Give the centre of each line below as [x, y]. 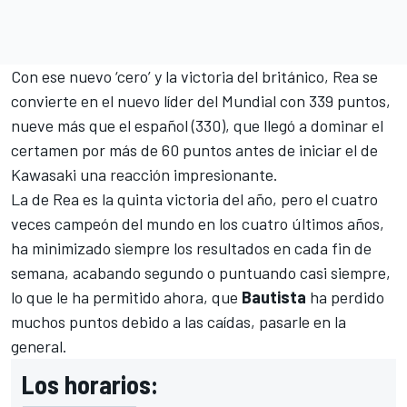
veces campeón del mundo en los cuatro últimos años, [198, 224]
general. [39, 347]
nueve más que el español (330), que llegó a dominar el [197, 126]
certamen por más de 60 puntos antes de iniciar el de [194, 150]
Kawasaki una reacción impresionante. [144, 175]
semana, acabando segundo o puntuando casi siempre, [201, 273]
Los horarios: [90, 385]
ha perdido [345, 298]
